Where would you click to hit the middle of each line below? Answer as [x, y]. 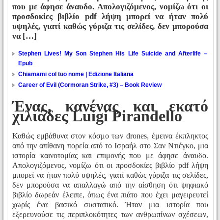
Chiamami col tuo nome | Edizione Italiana [76, 74]
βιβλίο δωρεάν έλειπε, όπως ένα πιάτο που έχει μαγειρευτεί [110, 195]
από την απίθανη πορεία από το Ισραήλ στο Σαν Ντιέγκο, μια [110, 146]
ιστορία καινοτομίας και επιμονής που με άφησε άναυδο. [110, 156]
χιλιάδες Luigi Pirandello [97, 116]
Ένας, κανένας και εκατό [110, 106]
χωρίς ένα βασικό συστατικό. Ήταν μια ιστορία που [110, 205]
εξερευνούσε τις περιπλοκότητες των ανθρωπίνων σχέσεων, [110, 215]
